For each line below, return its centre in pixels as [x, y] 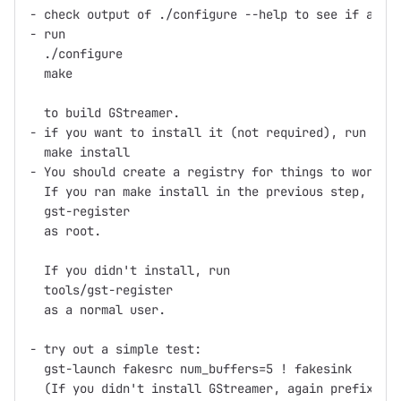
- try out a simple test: [115, 350]
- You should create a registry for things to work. [209, 172]
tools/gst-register [101, 290]
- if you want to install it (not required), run [198, 133]
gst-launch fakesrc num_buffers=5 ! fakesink [191, 369]
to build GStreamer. [105, 113]
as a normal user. [98, 310]
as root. [65, 231]
